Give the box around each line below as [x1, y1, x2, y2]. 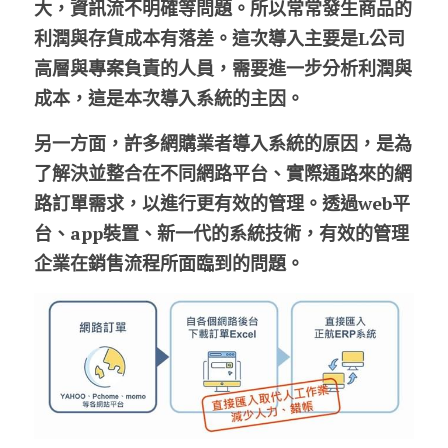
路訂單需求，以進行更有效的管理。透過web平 [34, 190, 410, 215]
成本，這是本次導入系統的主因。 [34, 85, 304, 110]
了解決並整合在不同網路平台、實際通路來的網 [34, 160, 412, 185]
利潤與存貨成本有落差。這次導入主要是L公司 [34, 25, 405, 50]
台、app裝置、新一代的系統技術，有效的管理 [34, 220, 409, 245]
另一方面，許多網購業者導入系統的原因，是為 [34, 130, 412, 155]
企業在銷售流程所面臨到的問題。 [34, 250, 304, 275]
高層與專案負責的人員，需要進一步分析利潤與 [34, 55, 412, 80]
